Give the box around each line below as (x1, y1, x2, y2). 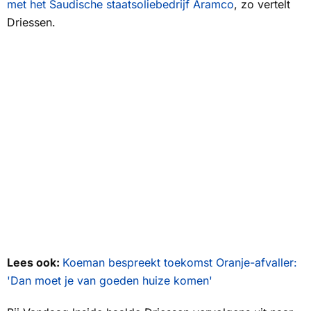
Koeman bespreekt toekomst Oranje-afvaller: (62, 255, 297, 270)
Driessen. (7, 15, 56, 30)
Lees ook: (7, 255, 62, 270)
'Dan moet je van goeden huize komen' (7, 274, 212, 288)
